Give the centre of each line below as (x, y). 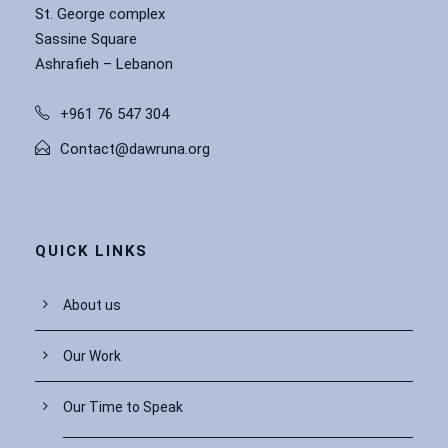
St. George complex (100, 13)
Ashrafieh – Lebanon (104, 63)
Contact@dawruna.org (135, 148)
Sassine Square (86, 38)
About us (92, 304)
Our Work (92, 355)
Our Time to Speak (123, 406)
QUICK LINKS (91, 250)
